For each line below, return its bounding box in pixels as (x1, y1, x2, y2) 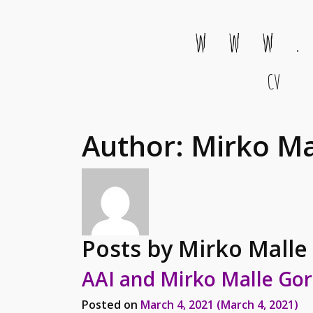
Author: (82, 126, 191, 165)
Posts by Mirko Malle (82, 233, 307, 263)
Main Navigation (11, 80, 189, 110)
